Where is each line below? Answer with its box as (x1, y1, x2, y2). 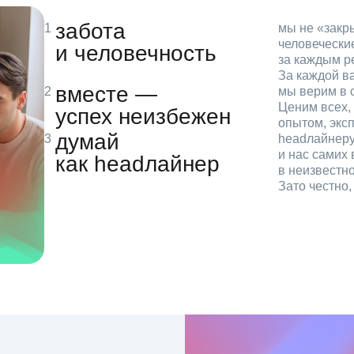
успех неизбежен (55, 104, 231, 129)
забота (55, 18, 126, 43)
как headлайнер (55, 151, 220, 176)
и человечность (55, 40, 217, 66)
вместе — (55, 81, 157, 107)
